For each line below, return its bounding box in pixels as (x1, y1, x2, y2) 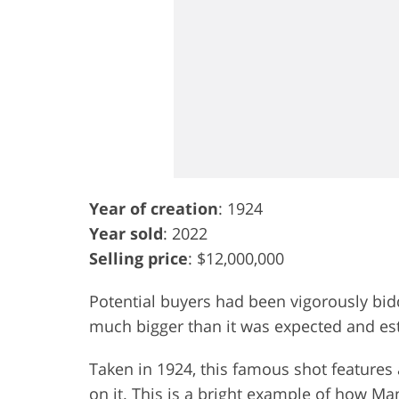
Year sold (89, 222, 163, 244)
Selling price (89, 247, 188, 269)
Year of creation (89, 197, 218, 219)
